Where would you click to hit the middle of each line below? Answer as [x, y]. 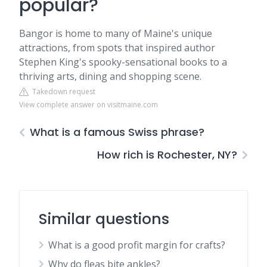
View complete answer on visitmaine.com [89, 105]
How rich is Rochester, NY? [167, 155]
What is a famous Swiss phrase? [117, 132]
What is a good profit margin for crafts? [137, 245]
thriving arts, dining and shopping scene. [110, 76]
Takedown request [62, 91]
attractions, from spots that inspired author [117, 48]
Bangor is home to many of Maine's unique [116, 33]
